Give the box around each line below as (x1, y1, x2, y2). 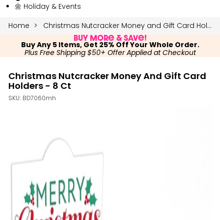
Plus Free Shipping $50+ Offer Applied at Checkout (24, 49, 196, 57)
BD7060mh (23, 95, 56, 102)
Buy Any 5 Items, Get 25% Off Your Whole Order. (21, 41, 199, 49)
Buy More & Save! (73, 32, 147, 43)
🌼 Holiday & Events (15, 1, 81, 11)
